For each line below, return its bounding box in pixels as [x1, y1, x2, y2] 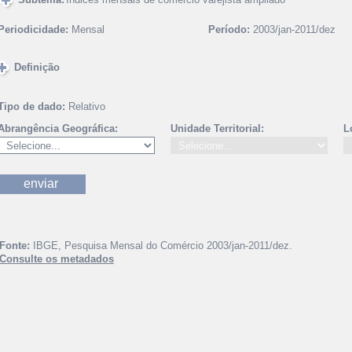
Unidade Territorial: [170, 123, 264, 134]
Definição [14, 61, 60, 73]
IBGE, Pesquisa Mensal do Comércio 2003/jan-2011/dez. [33, 240, 292, 251]
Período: [208, 24, 250, 35]
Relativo [68, 101, 105, 112]
